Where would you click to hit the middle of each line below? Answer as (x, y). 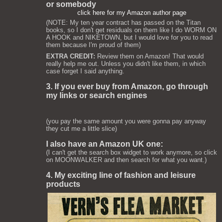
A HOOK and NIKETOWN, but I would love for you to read (129, 37)
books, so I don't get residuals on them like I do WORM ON (131, 30)
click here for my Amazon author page (132, 13)
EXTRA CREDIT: (71, 56)
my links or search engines (97, 95)
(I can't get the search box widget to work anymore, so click (132, 152)
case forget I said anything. (85, 71)
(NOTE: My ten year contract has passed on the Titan (123, 23)
